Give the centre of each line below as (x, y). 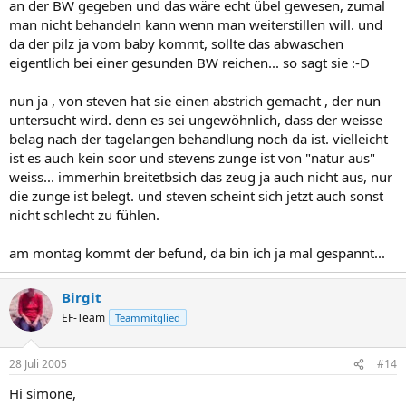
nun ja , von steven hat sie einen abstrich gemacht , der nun (195, 100)
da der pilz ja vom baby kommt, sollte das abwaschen (176, 43)
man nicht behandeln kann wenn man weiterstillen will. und (196, 24)
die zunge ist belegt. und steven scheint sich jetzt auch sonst (196, 195)
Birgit (82, 297)
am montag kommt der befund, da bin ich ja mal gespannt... (197, 252)
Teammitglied (148, 317)
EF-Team (83, 317)
